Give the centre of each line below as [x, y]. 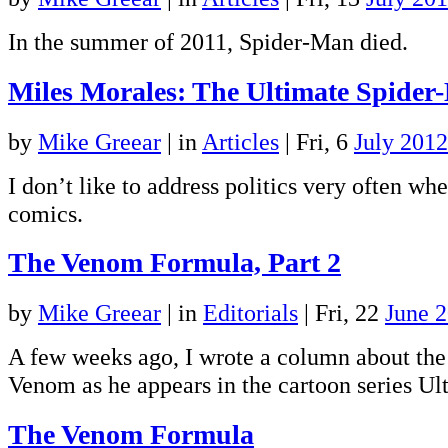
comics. [45, 213]
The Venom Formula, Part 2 [174, 263]
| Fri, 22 [341, 313]
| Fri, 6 [316, 141]
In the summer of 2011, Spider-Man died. [208, 41]
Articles [240, 141]
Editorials [250, 313]
